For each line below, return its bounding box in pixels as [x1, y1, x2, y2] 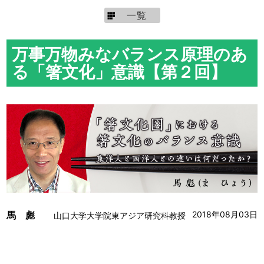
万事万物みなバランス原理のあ [11, 44, 247, 64]
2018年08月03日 [192, 209, 258, 219]
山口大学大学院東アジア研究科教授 [54, 210, 186, 220]
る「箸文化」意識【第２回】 [11, 61, 227, 82]
